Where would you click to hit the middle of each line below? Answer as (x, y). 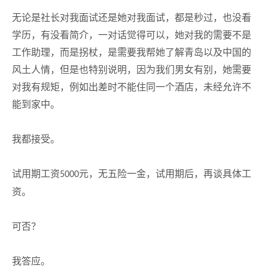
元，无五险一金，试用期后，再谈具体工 (165, 174)
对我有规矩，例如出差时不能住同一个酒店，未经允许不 (132, 87)
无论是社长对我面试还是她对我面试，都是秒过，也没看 (132, 18)
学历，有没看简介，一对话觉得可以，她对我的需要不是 (132, 35)
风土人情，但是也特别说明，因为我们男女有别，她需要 (132, 70)
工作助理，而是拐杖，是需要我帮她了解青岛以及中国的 (132, 52)
